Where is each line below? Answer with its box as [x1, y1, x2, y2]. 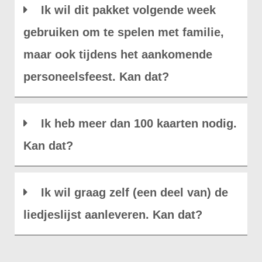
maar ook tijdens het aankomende [23, 48, 212, 61]
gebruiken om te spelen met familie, [23, 26, 224, 39]
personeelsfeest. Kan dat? [23, 70, 169, 83]
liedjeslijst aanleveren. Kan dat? [23, 208, 202, 221]
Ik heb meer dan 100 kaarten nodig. [41, 117, 237, 130]
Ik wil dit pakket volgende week [41, 4, 216, 16]
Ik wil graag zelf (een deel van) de [41, 186, 228, 199]
